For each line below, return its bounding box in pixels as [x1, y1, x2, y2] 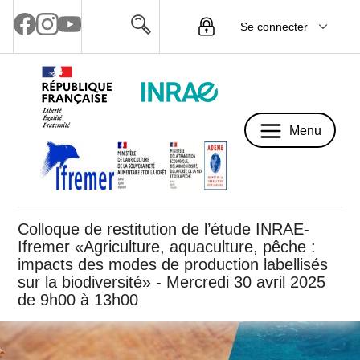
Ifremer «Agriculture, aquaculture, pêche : [18, 238, 316, 256]
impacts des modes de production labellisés [18, 256, 328, 273]
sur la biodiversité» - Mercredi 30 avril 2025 [18, 273, 325, 291]
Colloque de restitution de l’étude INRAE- [18, 220, 309, 238]
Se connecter [239, 19, 308, 33]
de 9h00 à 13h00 [18, 291, 138, 309]
